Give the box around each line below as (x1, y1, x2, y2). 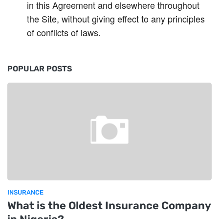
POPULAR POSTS (7, 64, 72, 73)
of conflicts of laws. (27, 26, 101, 39)
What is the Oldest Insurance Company (7, 199, 211, 212)
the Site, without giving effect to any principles (27, 12, 205, 25)
